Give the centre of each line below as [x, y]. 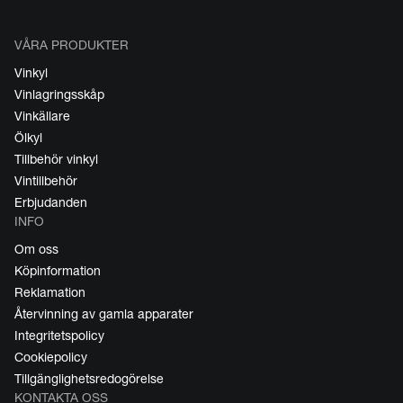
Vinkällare [42, 116]
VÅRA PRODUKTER [72, 45]
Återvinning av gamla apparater [104, 313]
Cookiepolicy [51, 357]
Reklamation [50, 292]
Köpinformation [58, 270]
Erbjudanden [51, 202]
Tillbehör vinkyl [56, 159]
